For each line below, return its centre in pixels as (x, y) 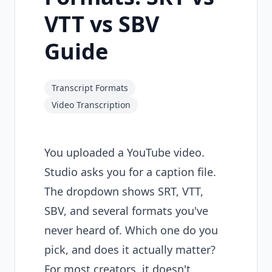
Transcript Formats (90, 88)
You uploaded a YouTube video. (124, 152)
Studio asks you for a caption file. (130, 172)
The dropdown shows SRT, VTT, (124, 191)
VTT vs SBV (102, 24)
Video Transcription (91, 105)
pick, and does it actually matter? (130, 250)
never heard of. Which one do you (131, 230)
